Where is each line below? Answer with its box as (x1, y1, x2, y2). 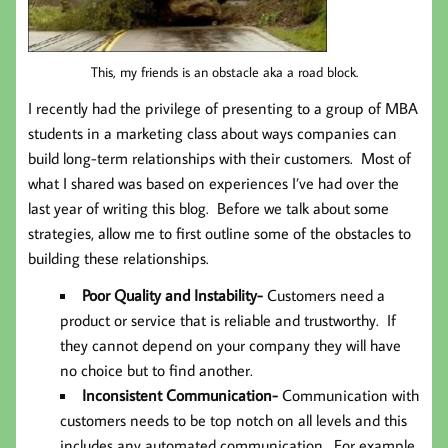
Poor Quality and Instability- (82, 285, 267, 306)
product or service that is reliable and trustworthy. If (60, 310, 396, 331)
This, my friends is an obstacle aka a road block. (90, 62, 358, 82)
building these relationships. (28, 248, 209, 269)
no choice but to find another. (60, 360, 253, 381)
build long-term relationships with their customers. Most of (28, 148, 411, 169)
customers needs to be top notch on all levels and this (60, 410, 407, 431)
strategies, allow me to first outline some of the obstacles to (28, 223, 411, 244)
